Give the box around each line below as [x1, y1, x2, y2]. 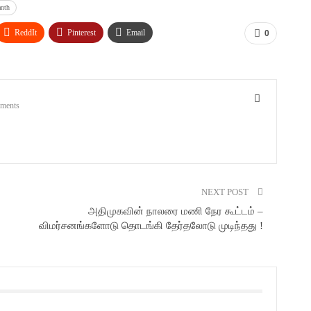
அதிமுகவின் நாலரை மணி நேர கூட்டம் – [87, 205, 263, 217]
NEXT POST [201, 186, 251, 197]
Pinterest [67, 27, 96, 37]
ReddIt [15, 27, 37, 37]
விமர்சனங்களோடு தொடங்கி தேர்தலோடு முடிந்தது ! [38, 219, 263, 231]
